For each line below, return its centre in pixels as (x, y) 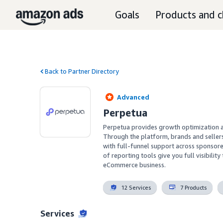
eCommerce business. (135, 165)
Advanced (133, 97)
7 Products (194, 187)
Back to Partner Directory (81, 71)
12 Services (136, 187)
